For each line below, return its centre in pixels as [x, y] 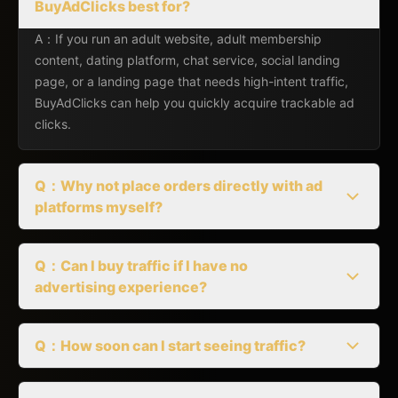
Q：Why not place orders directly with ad [179, 185]
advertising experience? [121, 287]
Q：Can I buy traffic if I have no [141, 265]
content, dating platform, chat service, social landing [187, 60]
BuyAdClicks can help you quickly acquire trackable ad [195, 102]
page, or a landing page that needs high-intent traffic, [191, 81]
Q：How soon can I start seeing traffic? [170, 345]
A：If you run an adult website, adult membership [178, 38]
